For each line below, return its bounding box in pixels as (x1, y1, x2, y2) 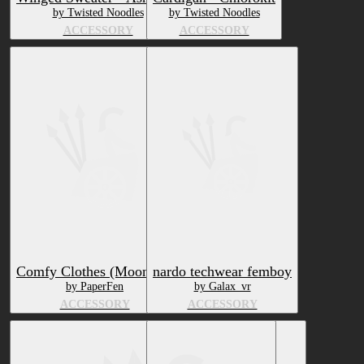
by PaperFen (66, 280, 123, 293)
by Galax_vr (193, 280, 251, 293)
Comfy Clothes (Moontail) (16, 263, 173, 280)
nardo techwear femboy (153, 263, 292, 280)
